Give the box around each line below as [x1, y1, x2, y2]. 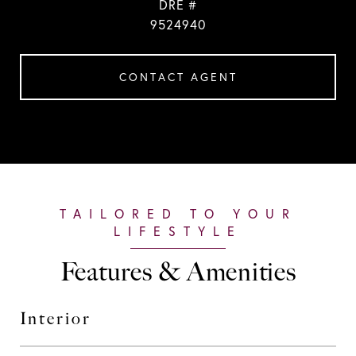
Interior [20, 308, 91, 328]
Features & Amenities [60, 257, 296, 287]
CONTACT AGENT [118, 70, 238, 84]
